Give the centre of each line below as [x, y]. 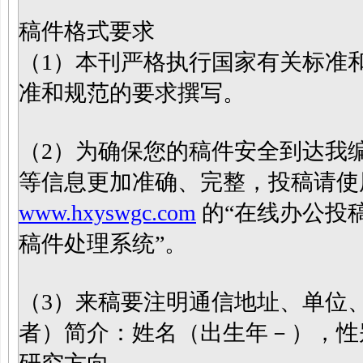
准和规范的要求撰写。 [132, 93]
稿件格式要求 [87, 31]
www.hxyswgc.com [107, 213]
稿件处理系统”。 [103, 243]
